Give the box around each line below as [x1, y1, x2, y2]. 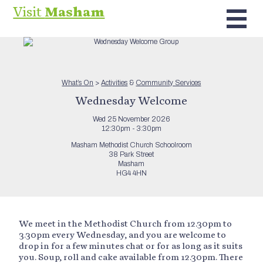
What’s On [62, 79, 94, 87]
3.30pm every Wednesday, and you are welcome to [19, 228, 227, 241]
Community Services [136, 79, 201, 87]
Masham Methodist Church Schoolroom [70, 141, 192, 149]
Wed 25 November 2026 [93, 115, 170, 123]
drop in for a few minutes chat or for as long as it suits [19, 240, 243, 252]
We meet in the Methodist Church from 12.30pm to [19, 217, 232, 230]
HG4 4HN [116, 169, 147, 177]
